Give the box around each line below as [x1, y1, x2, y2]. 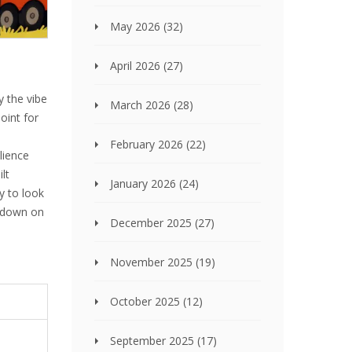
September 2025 [110, 333, 197, 348]
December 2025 [110, 215, 195, 230]
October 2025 [110, 294, 183, 309]
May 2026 [110, 19, 163, 34]
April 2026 [110, 58, 163, 73]
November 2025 [110, 255, 196, 269]
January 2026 [110, 176, 179, 191]
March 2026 [110, 97, 174, 112]
